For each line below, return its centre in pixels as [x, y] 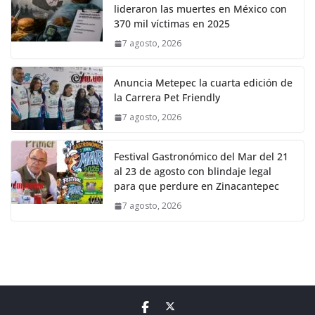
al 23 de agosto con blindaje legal [193, 171]
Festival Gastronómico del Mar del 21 [201, 156]
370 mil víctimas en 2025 [172, 24]
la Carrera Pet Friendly [167, 97]
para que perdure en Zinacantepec [197, 186]
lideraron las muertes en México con [200, 9]
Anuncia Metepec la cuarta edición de [203, 83]
